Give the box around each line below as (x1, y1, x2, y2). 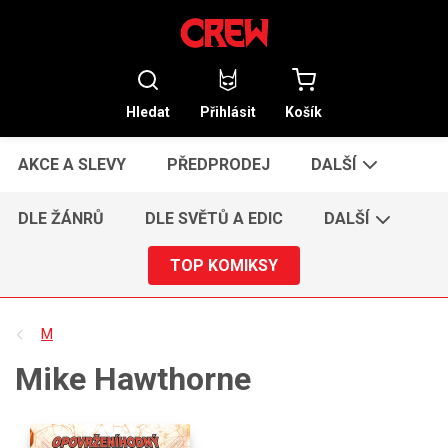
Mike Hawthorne (15, 359, 251, 398)
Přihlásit (199, 103, 256, 120)
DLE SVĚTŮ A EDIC (145, 209, 284, 229)
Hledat (125, 103, 170, 120)
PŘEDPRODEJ (167, 154, 271, 174)
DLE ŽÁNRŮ (18, 209, 105, 229)
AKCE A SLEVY (18, 154, 127, 174)
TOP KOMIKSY (170, 255, 278, 275)
